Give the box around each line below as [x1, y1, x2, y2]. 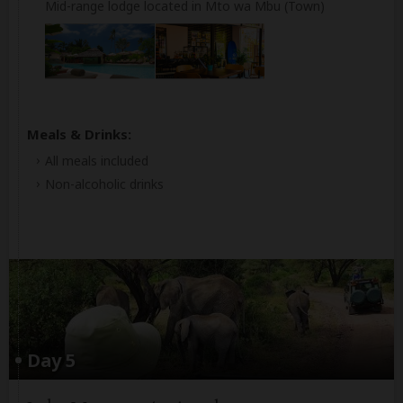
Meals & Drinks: [27, 124, 131, 143]
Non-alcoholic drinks [45, 175, 164, 193]
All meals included [45, 151, 148, 169]
